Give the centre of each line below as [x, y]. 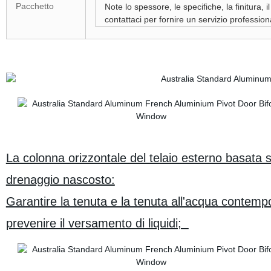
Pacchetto [34, 6]
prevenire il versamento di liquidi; [97, 223]
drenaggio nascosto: [60, 180]
